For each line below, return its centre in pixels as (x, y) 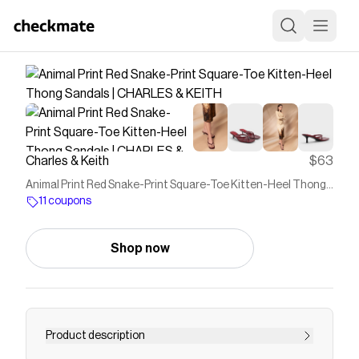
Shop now (140, 248)
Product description (95, 336)
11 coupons (65, 201)
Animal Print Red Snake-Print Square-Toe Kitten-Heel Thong (176, 185)
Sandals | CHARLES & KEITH (95, 201)
